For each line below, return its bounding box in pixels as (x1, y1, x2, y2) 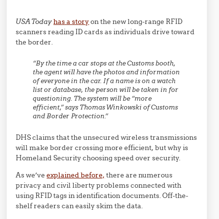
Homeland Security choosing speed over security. (16, 153, 181, 162)
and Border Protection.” (33, 112, 109, 120)
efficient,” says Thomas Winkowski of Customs (33, 103, 178, 111)
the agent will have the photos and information (33, 68, 180, 76)
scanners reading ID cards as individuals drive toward (16, 27, 195, 36)
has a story (53, 17, 89, 26)
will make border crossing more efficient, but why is (16, 143, 189, 152)
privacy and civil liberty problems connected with (16, 181, 182, 190)
